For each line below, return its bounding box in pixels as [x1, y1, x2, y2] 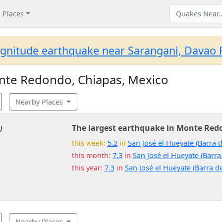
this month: [71, 151, 112, 160]
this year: [71, 163, 105, 172]
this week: [71, 138, 108, 148]
